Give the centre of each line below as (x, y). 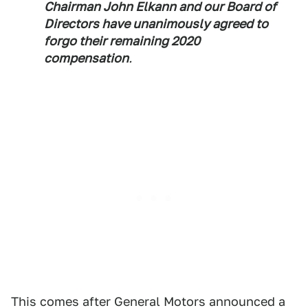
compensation (86, 58)
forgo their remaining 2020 (122, 41)
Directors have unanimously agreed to (156, 24)
